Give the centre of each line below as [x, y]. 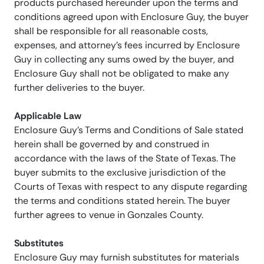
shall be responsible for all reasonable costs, [111, 31]
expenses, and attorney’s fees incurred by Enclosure [127, 45]
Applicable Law [48, 116]
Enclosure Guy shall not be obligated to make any [122, 74]
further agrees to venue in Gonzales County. [109, 215]
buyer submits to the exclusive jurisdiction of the [120, 173]
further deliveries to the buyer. [79, 88]
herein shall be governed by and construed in [112, 144]
